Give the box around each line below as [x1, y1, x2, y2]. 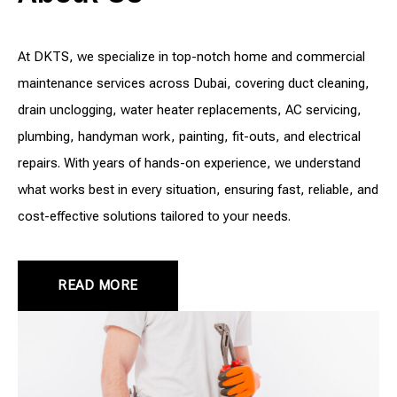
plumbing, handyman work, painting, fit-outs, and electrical [18, 128, 361, 144]
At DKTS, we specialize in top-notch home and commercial [18, 48, 365, 65]
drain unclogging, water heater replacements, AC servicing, [18, 101, 362, 118]
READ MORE [58, 276, 138, 293]
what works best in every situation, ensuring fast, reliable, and [18, 181, 378, 198]
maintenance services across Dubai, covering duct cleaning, [18, 74, 370, 91]
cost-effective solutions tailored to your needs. [18, 207, 291, 224]
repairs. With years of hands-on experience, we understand [18, 154, 361, 171]
